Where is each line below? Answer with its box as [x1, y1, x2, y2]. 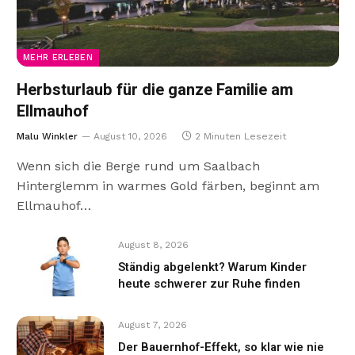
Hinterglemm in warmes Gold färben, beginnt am [17, 178, 319, 194]
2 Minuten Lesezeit [195, 131, 286, 143]
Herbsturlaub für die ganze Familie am [17, 78, 293, 102]
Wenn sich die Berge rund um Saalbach [17, 158, 260, 174]
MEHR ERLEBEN [23, 52, 93, 63]
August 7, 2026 [118, 319, 187, 331]
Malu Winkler [17, 131, 78, 143]
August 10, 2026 [94, 131, 167, 143]
